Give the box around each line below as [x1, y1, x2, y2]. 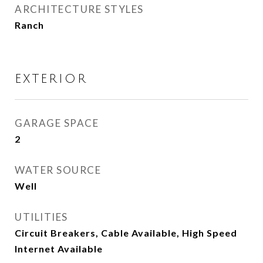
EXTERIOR [15, 72, 87, 86]
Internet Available [15, 243, 103, 254]
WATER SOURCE [15, 164, 101, 176]
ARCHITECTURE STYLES [15, 3, 144, 15]
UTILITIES [15, 211, 68, 223]
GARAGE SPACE [15, 117, 99, 129]
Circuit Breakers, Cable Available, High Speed [15, 227, 237, 238]
